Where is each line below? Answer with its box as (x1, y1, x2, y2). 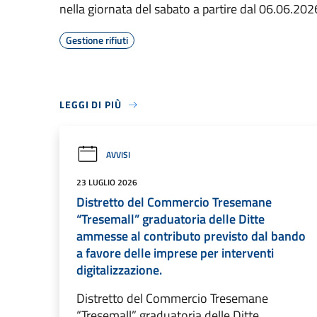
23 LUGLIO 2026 (76, 175, 137, 189)
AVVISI (106, 147, 130, 161)
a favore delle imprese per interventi (76, 243, 274, 263)
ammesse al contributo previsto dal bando (76, 226, 306, 246)
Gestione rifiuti (66, 33, 128, 47)
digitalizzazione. (76, 260, 162, 279)
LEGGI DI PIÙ (59, 97, 122, 112)
